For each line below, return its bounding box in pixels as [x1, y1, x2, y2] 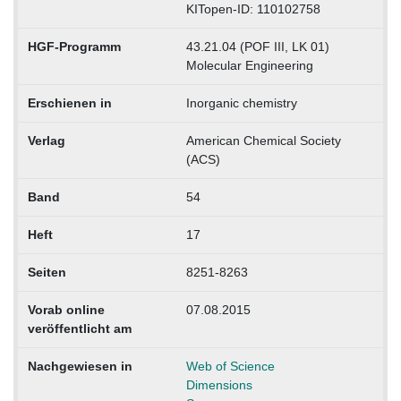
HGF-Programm [27, 38, 121, 54]
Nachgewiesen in [27, 358, 132, 373]
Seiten [27, 264, 66, 279]
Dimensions [185, 377, 252, 392]
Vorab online [27, 302, 105, 317]
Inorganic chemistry [185, 95, 297, 110]
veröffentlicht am [27, 320, 132, 336]
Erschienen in [27, 95, 112, 110]
